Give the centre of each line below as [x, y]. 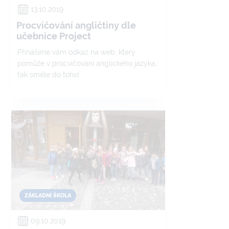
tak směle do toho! [49, 75]
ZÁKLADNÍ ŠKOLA [48, 196]
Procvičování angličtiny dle [76, 25]
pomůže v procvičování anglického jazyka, [87, 63]
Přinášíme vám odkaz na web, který [76, 52]
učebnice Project [54, 36]
